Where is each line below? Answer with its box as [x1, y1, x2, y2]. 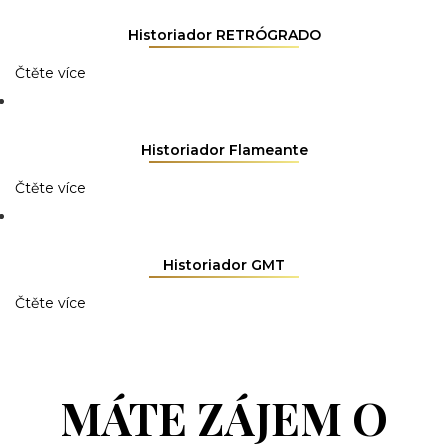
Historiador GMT [163, 255, 285, 274]
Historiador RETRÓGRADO [127, 25, 321, 44]
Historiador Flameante [140, 140, 308, 159]
